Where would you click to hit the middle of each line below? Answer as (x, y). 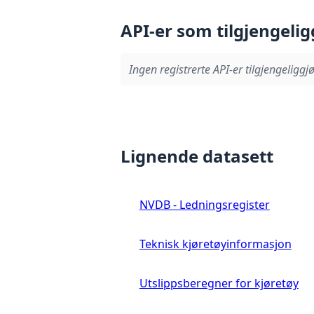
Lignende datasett (197, 156)
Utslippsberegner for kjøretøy (219, 284)
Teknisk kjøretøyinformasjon (215, 244)
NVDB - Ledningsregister (204, 205)
